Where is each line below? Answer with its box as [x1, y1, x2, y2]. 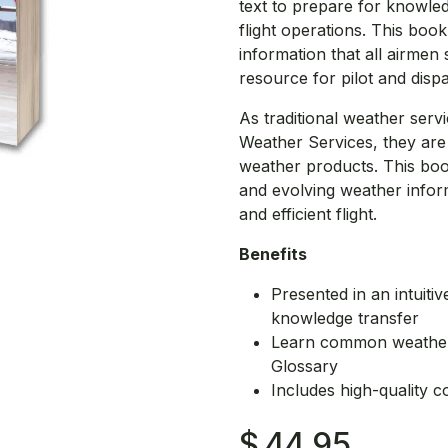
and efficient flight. [239, 204, 377, 224]
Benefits [239, 244, 307, 264]
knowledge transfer [271, 308, 419, 328]
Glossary [271, 356, 338, 376]
